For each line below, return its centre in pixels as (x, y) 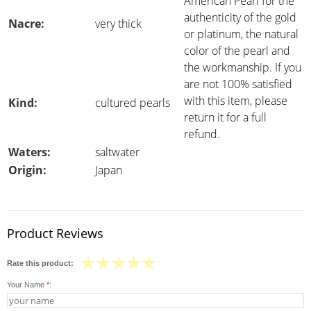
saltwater (117, 152)
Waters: (30, 152)
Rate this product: (40, 263)
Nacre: (26, 24)
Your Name (27, 285)
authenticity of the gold (240, 17)
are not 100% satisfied (238, 84)
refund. (202, 134)
